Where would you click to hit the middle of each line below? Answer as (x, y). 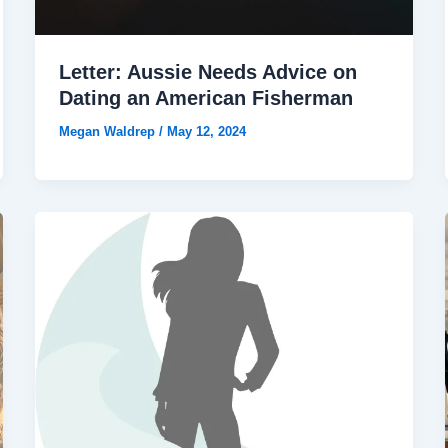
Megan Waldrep (108, 131)
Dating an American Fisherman (205, 97)
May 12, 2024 (206, 131)
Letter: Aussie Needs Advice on (207, 71)
